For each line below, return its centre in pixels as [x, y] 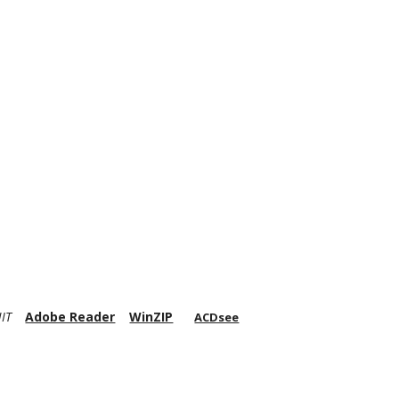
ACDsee [217, 317]
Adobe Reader [70, 317]
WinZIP [151, 317]
